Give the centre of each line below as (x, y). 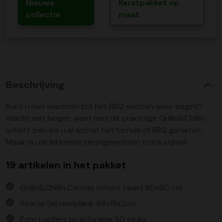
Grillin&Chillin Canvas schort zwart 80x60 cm (101, 188)
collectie (43, 15)
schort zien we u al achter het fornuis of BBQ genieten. (104, 130)
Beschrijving (35, 85)
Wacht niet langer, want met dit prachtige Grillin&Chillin (105, 118)
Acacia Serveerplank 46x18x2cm (78, 203)
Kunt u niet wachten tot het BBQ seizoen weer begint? (105, 106)
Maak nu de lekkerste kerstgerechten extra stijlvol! (97, 142)
